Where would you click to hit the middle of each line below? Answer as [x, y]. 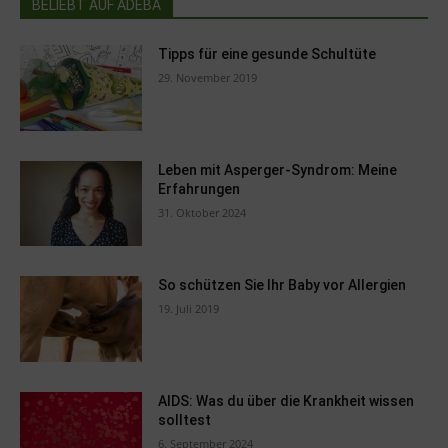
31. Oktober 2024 [202, 212]
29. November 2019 [208, 78]
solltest [185, 420]
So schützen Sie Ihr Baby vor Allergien [282, 285]
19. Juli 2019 [189, 309]
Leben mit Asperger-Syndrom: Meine [278, 169]
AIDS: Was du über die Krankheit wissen [286, 401]
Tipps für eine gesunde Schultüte [267, 54]
